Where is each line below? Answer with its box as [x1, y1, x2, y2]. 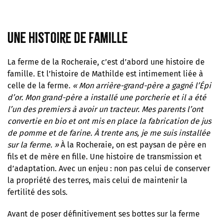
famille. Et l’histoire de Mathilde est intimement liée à [7, 69, 203, 78]
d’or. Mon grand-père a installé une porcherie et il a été [7, 92, 206, 102]
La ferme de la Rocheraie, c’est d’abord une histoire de [7, 57, 205, 67]
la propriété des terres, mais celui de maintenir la [7, 175, 187, 185]
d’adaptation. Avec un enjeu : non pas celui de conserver [7, 163, 210, 173]
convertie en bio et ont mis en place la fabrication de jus [7, 116, 211, 126]
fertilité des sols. [7, 187, 68, 197]
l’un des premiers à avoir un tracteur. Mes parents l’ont [7, 104, 203, 114]
